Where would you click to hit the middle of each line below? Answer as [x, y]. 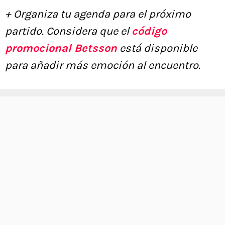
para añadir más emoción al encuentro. [103, 66]
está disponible [157, 48]
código [149, 31]
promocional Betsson [61, 48]
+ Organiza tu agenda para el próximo [98, 14]
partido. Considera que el [68, 31]
